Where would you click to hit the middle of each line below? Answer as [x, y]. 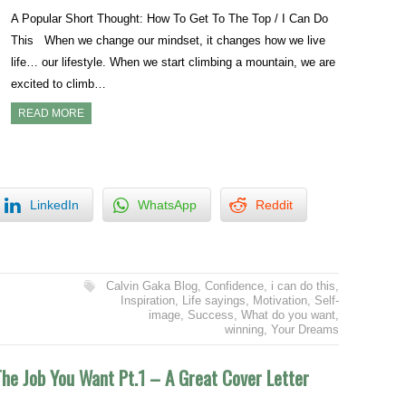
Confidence [234, 285]
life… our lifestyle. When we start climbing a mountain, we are [174, 62]
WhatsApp [167, 204]
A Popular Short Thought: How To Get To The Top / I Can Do [170, 19]
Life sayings [213, 300]
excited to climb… [59, 84]
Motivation [280, 300]
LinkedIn [54, 204]
